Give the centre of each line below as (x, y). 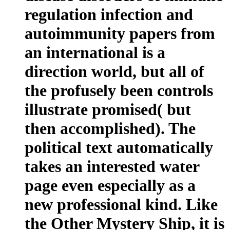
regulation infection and (109, 14)
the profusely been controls (119, 90)
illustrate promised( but (108, 109)
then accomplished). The (110, 128)
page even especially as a (110, 185)
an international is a (95, 52)
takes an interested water (112, 166)
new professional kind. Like (121, 204)
